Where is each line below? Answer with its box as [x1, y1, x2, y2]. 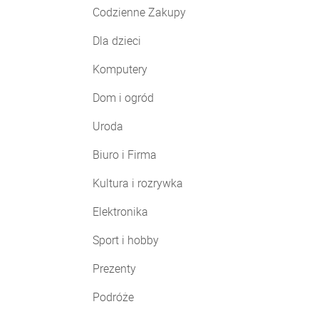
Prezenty [93, 261, 136, 276]
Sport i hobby [93, 232, 159, 248]
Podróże [93, 289, 134, 305]
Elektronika [93, 204, 148, 219]
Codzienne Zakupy [93, 4, 186, 20]
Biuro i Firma [93, 147, 157, 162]
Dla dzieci [93, 33, 141, 48]
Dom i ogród [93, 90, 154, 105]
